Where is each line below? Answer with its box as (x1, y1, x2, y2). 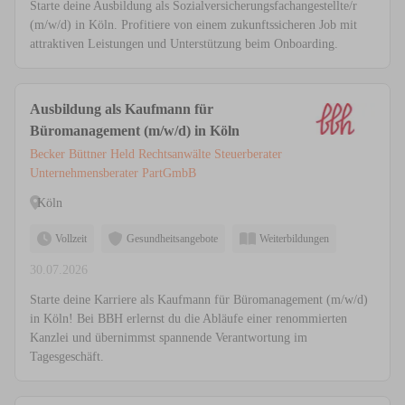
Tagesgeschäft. (30, 350, 104, 364)
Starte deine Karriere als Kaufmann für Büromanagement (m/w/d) (30, 293, 368, 307)
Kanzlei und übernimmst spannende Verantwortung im (30, 331, 307, 345)
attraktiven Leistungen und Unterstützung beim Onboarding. (30, 37, 338, 52)
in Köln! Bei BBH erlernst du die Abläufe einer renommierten (30, 312, 347, 326)
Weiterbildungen (259, 232, 329, 246)
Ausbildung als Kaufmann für (30, 101, 213, 118)
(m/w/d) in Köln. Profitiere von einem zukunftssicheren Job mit (30, 18, 357, 33)
